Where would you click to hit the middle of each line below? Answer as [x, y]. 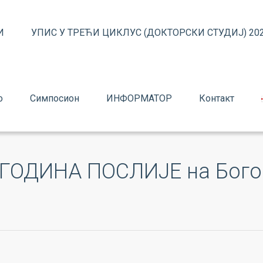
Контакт [217, 98]
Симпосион [55, 98]
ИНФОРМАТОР [139, 98]
